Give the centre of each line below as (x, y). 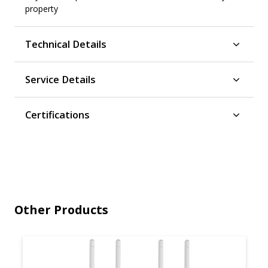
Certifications (58, 115)
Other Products (61, 210)
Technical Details (66, 44)
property (42, 8)
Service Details (61, 79)
